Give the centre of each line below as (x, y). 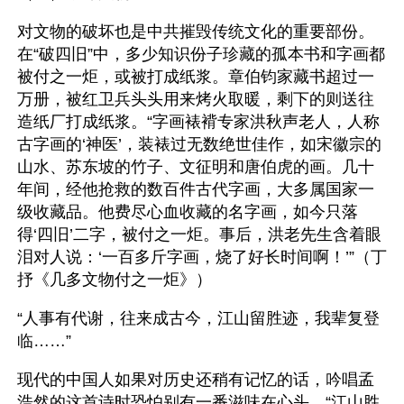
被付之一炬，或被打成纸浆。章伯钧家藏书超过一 (196, 77)
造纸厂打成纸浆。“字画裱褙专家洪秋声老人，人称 (198, 122)
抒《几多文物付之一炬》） (115, 280)
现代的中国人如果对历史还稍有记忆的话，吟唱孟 (196, 380)
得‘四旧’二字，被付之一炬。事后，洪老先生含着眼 (199, 234)
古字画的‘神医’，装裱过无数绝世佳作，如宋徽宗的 (199, 144)
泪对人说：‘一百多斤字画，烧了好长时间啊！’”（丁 (202, 257)
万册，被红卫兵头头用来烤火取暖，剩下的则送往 (196, 99)
